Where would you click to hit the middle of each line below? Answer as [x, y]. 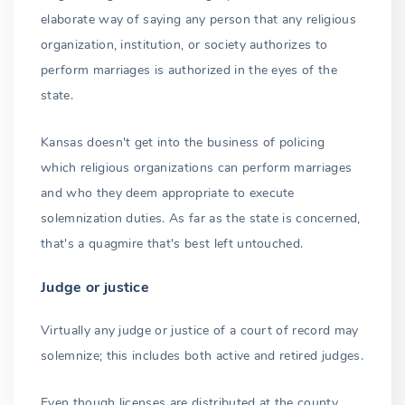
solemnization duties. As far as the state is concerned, [201, 219]
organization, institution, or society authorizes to [184, 45]
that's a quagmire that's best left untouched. [172, 244]
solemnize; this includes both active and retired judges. [202, 356]
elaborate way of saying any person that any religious [198, 20]
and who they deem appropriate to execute [168, 193]
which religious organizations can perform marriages [197, 168]
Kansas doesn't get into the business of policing [183, 143]
